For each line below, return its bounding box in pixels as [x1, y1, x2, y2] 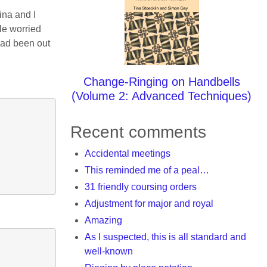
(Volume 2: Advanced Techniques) [72, 89, 252, 103]
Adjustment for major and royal [85, 198, 213, 209]
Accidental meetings [85, 148, 170, 159]
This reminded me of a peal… [85, 165, 209, 175]
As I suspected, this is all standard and [85, 232, 246, 242]
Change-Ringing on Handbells [83, 75, 240, 88]
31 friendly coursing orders [85, 182, 197, 192]
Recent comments [70, 123, 206, 141]
